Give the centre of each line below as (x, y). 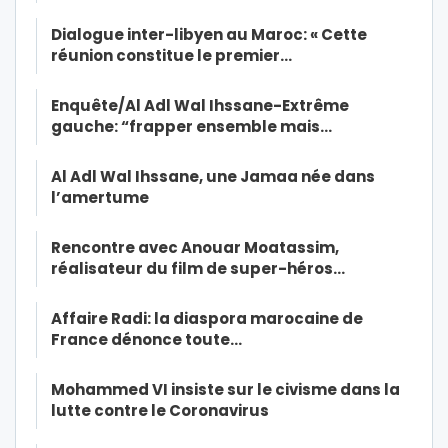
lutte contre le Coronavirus (160, 411)
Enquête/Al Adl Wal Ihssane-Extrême (200, 106)
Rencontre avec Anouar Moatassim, (195, 248)
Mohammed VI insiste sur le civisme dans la (225, 390)
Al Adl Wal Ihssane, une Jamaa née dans (213, 177)
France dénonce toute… (146, 340)
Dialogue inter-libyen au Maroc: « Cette (209, 35)
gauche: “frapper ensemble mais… (191, 127)
